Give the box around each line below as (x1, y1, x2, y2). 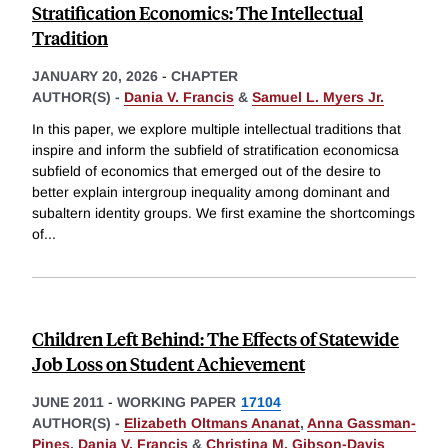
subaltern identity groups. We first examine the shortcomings (32, 205, 415, 222)
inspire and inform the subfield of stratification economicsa (32, 142, 399, 159)
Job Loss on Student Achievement (32, 351, 305, 377)
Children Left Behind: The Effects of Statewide (32, 326, 399, 352)
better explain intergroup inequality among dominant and (32, 184, 390, 201)
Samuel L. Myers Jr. (252, 89, 384, 106)
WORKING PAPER (117, 394, 236, 411)
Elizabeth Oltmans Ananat (124, 415, 300, 432)
